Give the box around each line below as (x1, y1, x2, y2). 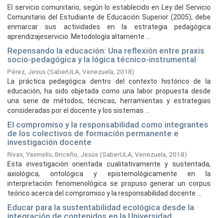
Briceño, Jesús (55, 150, 98, 158)
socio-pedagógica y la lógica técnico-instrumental (7, 54, 196, 64)
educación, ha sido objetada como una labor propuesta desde (7, 87, 211, 95)
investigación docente (7, 137, 91, 147)
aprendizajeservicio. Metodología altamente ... (7, 33, 150, 40)
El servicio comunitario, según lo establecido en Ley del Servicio (7, 3, 211, 11)
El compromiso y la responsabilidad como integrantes (7, 120, 208, 129)
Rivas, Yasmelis (7, 150, 52, 158)
